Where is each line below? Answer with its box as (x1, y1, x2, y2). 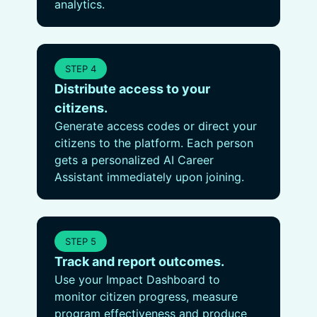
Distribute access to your (54, 81, 210, 96)
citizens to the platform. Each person (54, 136, 253, 150)
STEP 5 (65, 235, 96, 247)
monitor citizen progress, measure (54, 289, 238, 304)
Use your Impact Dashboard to (54, 272, 220, 287)
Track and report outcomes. (54, 254, 224, 269)
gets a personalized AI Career (54, 153, 214, 167)
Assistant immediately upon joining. (54, 170, 244, 184)
